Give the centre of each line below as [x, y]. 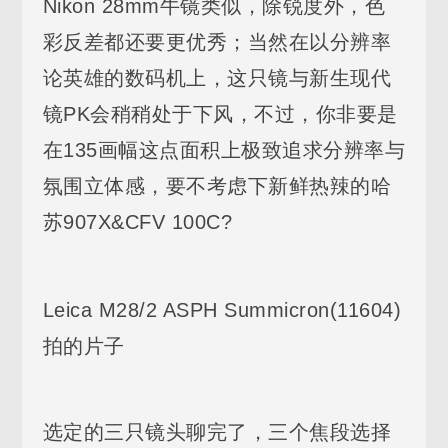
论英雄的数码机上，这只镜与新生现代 [217, 77]
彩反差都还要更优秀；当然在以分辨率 [217, 41]
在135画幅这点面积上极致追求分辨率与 [224, 149]
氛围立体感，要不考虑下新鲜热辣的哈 [217, 185]
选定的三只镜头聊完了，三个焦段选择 [217, 431]
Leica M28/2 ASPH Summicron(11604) [222, 309]
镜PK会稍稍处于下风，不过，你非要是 [220, 113]
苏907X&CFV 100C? [137, 221]
